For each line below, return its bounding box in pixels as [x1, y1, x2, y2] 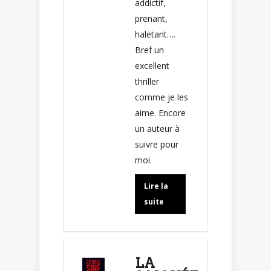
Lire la [144, 180, 168, 191]
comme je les [135, 91, 188, 103]
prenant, [135, 12, 168, 24]
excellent [135, 59, 169, 71]
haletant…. [135, 28, 175, 40]
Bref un [135, 44, 164, 56]
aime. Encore [135, 106, 186, 119]
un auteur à [135, 122, 180, 134]
